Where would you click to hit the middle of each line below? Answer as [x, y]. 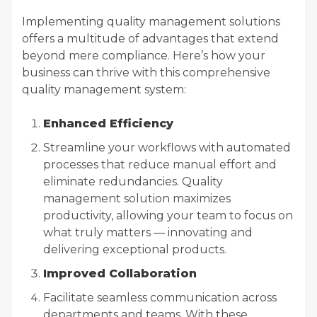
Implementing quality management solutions [151, 22]
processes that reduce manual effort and [160, 165]
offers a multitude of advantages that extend [150, 39]
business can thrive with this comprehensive [146, 73]
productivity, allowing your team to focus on [168, 215]
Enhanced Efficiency [108, 123]
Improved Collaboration [120, 273]
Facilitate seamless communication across [160, 298]
